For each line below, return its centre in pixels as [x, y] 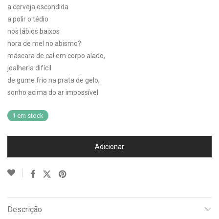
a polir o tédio [28, 19]
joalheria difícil [29, 68]
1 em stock [28, 116]
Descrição [25, 209]
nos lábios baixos [33, 31]
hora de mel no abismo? [44, 44]
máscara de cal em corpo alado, [56, 56]
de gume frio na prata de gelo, [54, 80]
